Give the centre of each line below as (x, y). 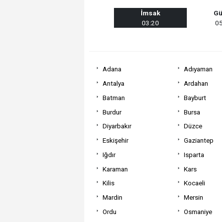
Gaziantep (198, 140)
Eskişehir (115, 140)
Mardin (112, 197)
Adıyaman (198, 69)
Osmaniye (198, 211)
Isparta (194, 154)
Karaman (115, 169)
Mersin (193, 197)
